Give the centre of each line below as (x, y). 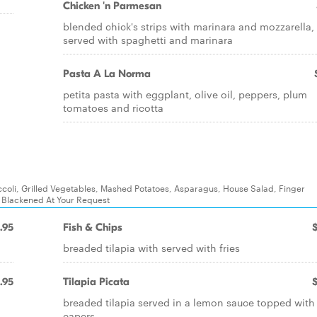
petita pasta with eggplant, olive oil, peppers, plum (185, 94)
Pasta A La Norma (107, 74)
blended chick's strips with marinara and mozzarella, (189, 26)
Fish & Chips (93, 227)
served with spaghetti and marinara (148, 40)
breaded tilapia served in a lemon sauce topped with (189, 302)
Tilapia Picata (96, 282)
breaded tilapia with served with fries (151, 248)
